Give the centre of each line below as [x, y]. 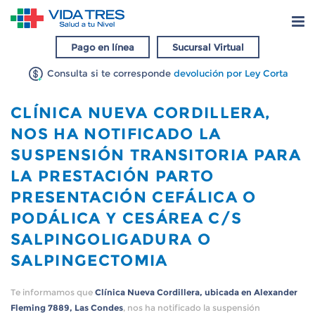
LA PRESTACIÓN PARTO [112, 176]
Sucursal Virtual [208, 47]
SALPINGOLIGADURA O [111, 239]
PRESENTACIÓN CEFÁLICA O [134, 197]
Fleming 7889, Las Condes [67, 308]
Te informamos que [53, 292]
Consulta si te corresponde [109, 73]
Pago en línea [103, 47]
